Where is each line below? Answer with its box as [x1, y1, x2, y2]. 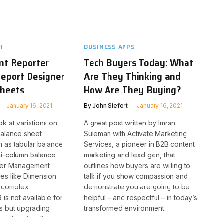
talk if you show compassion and [84, 171, 188, 180]
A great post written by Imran [84, 118, 176, 127]
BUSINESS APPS [84, 41, 135, 52]
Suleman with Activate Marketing [84, 129, 187, 138]
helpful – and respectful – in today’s [84, 193, 198, 201]
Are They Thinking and [84, 68, 181, 84]
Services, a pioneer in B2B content [84, 139, 195, 148]
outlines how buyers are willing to [84, 161, 191, 170]
